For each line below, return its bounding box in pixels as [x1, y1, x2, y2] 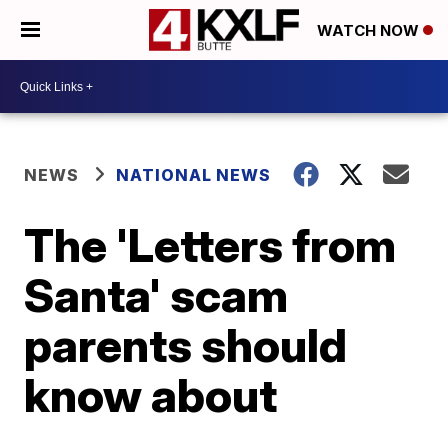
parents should [24, 317, 348, 373]
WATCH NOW [317, 21, 423, 41]
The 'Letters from [24, 217, 397, 273]
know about [24, 367, 278, 423]
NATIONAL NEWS [116, 165, 272, 185]
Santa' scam [24, 267, 289, 323]
